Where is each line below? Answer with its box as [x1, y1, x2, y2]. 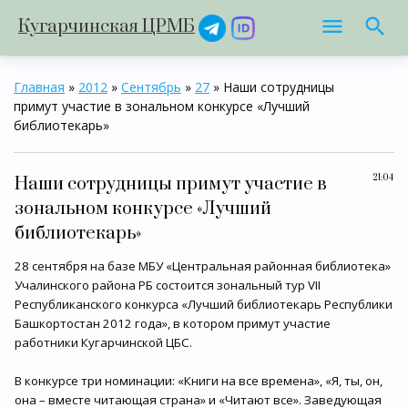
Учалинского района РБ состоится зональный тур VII [15, 277, 321, 293]
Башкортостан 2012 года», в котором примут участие [15, 315, 331, 331]
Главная [14, 78, 65, 96]
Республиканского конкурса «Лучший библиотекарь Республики [15, 296, 393, 312]
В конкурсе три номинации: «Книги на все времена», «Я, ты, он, [15, 372, 382, 389]
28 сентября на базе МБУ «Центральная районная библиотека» [15, 258, 391, 274]
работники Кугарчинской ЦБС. [15, 334, 192, 351]
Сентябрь [121, 78, 181, 96]
